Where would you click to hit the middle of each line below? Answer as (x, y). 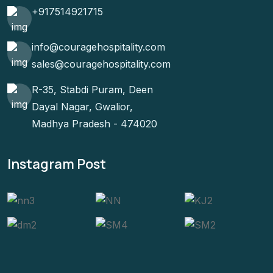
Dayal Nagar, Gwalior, (82, 106)
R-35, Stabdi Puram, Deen (92, 89)
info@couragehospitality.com (98, 47)
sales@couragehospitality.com (101, 64)
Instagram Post (57, 164)
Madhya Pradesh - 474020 (94, 123)
